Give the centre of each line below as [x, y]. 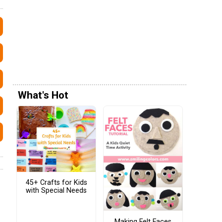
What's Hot [43, 95]
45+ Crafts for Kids [56, 183]
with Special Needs [56, 191]
